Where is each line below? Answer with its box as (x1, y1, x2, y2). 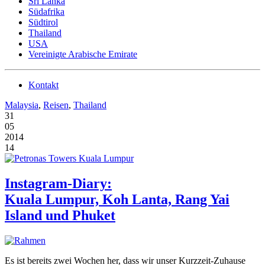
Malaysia (5, 100, 38, 110)
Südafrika (28, 7, 64, 17)
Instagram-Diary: (5, 175, 112, 191)
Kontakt (28, 80, 59, 90)
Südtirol (28, 17, 58, 27)
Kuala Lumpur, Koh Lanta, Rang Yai (5, 191, 230, 207)
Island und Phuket (5, 207, 115, 223)
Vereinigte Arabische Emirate (28, 49, 137, 59)
